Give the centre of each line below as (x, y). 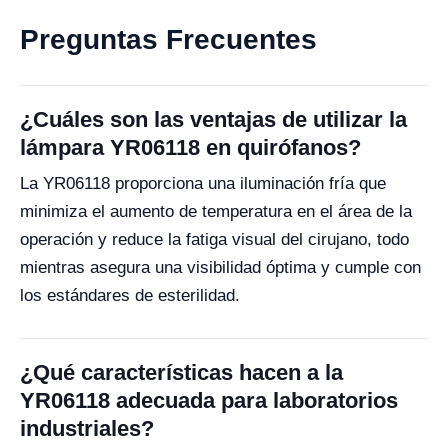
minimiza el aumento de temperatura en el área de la (216, 211)
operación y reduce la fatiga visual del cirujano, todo (214, 239)
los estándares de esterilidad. (130, 295)
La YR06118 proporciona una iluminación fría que (203, 183)
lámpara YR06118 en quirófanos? (190, 147)
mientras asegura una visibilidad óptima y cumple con (220, 267)
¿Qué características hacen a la (181, 372)
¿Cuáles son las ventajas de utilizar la (213, 119)
